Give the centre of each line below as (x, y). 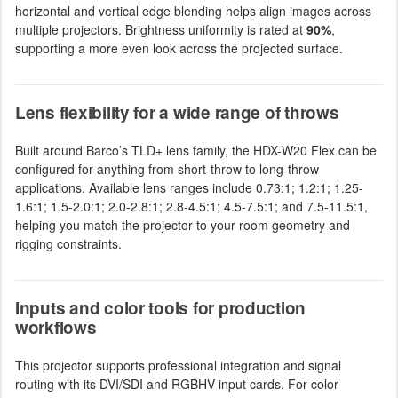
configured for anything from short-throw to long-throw (167, 168)
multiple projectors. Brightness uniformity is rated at (161, 29)
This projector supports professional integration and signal (178, 365)
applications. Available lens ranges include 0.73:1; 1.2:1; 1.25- (189, 187)
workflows (56, 327)
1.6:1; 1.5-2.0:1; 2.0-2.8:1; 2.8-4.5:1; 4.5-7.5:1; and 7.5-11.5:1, (191, 206)
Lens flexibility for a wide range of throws (177, 112)
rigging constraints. (68, 243)
